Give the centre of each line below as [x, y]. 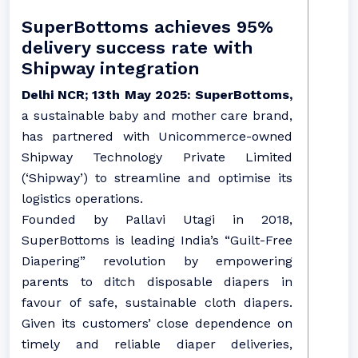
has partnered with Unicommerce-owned [157, 136]
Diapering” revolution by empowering [157, 261]
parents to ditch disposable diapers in [157, 282]
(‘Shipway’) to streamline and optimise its [157, 178]
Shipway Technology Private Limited [157, 157]
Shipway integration [111, 68]
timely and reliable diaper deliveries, [157, 344]
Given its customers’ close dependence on [157, 323]
